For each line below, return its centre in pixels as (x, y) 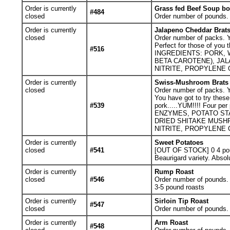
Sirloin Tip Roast (181, 201)
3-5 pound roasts (179, 187)
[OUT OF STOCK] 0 (185, 150)
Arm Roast (171, 223)
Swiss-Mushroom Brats (191, 82)
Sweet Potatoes (179, 142)
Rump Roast (174, 172)
